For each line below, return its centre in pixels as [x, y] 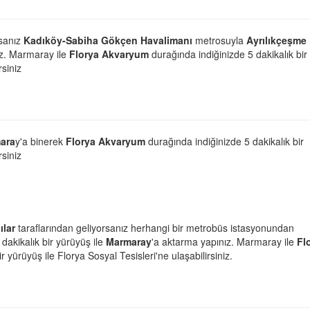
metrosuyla [219, 40]
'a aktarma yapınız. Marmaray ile [224, 241]
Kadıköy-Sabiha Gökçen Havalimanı [108, 40]
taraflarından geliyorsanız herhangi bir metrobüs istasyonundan [155, 227]
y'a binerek [40, 141]
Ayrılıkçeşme [276, 40]
